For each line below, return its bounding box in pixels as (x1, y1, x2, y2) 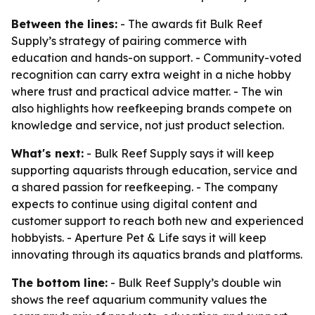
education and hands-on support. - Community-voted (11, 51, 302, 65)
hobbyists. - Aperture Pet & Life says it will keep (11, 231, 266, 245)
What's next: (11, 146, 84, 160)
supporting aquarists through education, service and (11, 163, 297, 177)
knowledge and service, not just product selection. (11, 118, 284, 132)
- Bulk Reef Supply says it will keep (84, 146, 274, 160)
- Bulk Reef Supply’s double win (108, 276, 281, 290)
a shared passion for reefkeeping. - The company (11, 180, 278, 194)
